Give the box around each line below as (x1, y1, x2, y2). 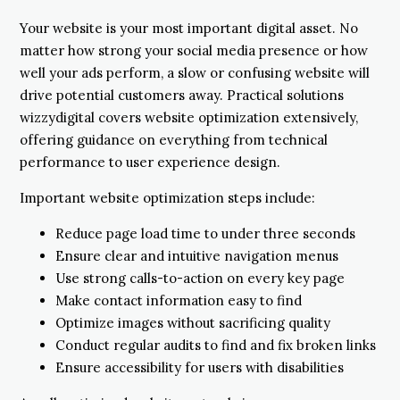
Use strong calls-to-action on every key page (55, 269, 345, 287)
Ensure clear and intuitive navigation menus (55, 246, 338, 264)
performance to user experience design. (20, 153, 280, 171)
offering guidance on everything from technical (20, 130, 328, 148)
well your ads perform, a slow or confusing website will (20, 63, 370, 81)
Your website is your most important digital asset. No (20, 19, 358, 37)
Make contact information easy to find (55, 291, 302, 309)
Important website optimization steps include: (20, 188, 315, 206)
